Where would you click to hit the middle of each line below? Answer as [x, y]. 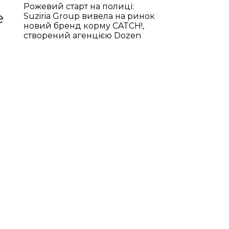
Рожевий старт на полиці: [78, 6]
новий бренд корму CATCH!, [84, 26]
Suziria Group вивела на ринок [89, 16]
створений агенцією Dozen [82, 36]
